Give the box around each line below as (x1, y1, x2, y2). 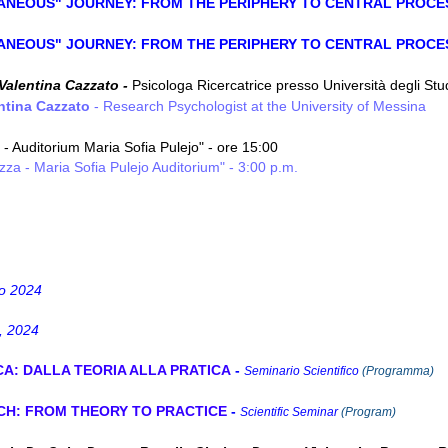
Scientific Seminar (240, 405, 341, 419)
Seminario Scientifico (244, 364, 362, 378)
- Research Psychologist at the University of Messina (90, 98, 426, 114)
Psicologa (132, 77, 197, 93)
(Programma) (362, 364, 434, 378)
